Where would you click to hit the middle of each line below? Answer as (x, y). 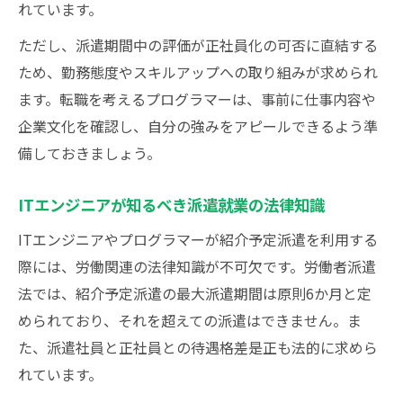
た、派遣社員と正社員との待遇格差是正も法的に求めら (198, 347)
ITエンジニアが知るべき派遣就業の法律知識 (171, 205)
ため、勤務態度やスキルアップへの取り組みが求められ (198, 72)
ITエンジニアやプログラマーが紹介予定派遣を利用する (198, 239)
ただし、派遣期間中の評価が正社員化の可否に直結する (198, 45)
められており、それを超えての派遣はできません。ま (190, 320)
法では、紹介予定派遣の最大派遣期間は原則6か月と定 (195, 293)
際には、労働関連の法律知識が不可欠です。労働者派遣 (197, 266)
